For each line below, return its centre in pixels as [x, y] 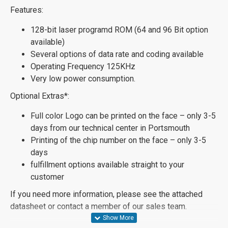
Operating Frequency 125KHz [83, 66]
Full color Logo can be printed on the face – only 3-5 [123, 116]
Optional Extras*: [40, 96]
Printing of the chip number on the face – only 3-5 [118, 140]
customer [47, 177]
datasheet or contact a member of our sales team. [98, 206]
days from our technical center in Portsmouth [110, 128]
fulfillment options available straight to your [107, 164]
